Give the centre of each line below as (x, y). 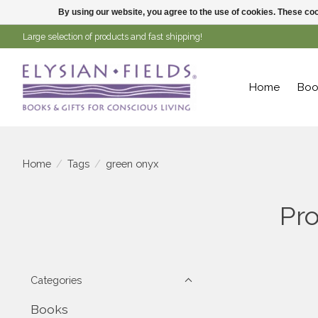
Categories (56, 280)
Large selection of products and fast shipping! (113, 37)
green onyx (132, 163)
